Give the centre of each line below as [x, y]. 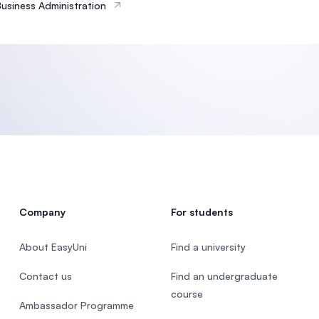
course [187, 294]
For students [202, 212]
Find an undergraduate [224, 276]
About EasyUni [53, 247]
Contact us [45, 276]
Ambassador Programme [76, 305]
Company [42, 212]
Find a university [208, 247]
